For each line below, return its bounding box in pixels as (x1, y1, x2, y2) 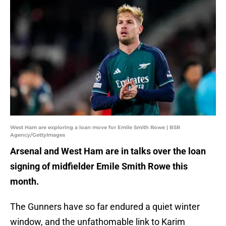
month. (10, 176, 39, 187)
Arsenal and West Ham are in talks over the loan (10, 146, 206, 157)
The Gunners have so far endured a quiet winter (10, 201, 200, 212)
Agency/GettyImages (10, 132, 65, 139)
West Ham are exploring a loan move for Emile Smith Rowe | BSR (10, 124, 180, 131)
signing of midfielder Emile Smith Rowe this (10, 161, 188, 172)
